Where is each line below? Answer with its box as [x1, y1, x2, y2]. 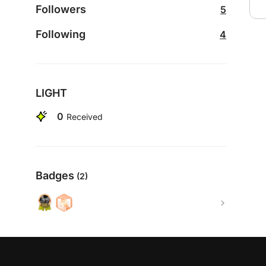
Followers [36, 3, 86, 15]
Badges [36, 169, 74, 182]
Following [36, 28, 85, 40]
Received [66, 112, 103, 122]
